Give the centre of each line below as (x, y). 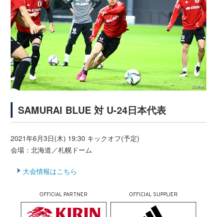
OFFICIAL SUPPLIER (154, 195)
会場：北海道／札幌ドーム (52, 150)
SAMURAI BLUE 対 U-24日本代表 (92, 110)
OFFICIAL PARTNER (64, 195)
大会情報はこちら (50, 171)
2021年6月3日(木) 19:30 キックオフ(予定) (75, 138)
